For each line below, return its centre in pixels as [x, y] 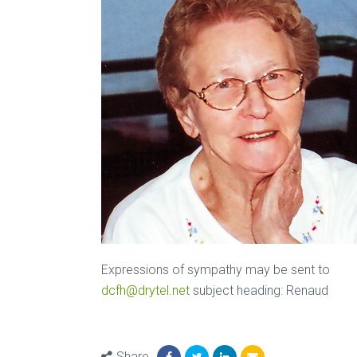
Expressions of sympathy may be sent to [216, 269]
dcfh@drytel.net [145, 290]
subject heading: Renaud [259, 290]
